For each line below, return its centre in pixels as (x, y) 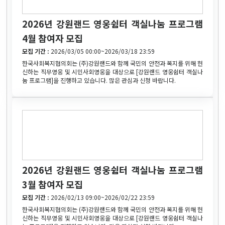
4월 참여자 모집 (53, 38)
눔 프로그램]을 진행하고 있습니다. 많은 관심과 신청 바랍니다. (99, 80)
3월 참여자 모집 (53, 184)
